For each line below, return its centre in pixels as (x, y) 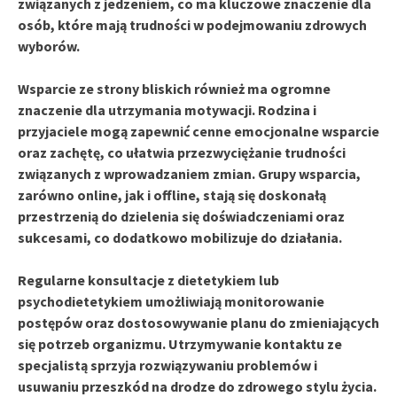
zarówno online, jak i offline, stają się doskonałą (172, 195)
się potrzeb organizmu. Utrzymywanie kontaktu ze (180, 343)
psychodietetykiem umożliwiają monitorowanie (171, 301)
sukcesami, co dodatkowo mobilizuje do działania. (180, 237)
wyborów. (49, 46)
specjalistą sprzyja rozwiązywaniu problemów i (167, 365)
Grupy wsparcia (307, 173)
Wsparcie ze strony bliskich (105, 88)
